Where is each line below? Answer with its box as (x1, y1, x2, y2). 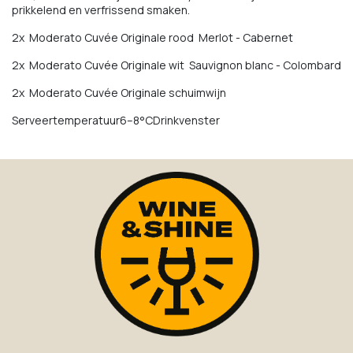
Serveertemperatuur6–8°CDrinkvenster (12, 113, 220, 128)
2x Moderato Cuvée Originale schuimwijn (12, 85, 226, 101)
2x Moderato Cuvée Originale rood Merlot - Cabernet (12, 30, 293, 46)
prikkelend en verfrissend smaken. (12, 2, 190, 18)
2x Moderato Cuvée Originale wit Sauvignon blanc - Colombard (12, 58, 341, 73)
